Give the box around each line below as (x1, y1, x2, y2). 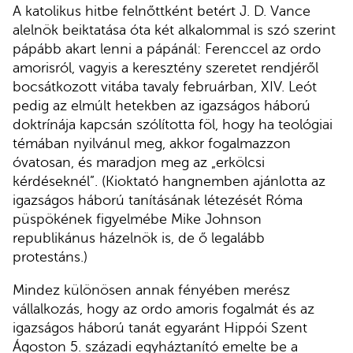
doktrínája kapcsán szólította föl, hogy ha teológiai (13, 117, 333, 133)
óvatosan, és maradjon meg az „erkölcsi (13, 154, 265, 171)
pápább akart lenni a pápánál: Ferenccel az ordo (13, 41, 321, 58)
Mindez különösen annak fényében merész (13, 281, 290, 298)
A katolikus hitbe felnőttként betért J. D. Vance (13, 3, 310, 20)
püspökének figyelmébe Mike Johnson (13, 211, 262, 228)
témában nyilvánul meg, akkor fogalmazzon (13, 136, 291, 152)
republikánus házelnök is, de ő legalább (13, 230, 265, 247)
